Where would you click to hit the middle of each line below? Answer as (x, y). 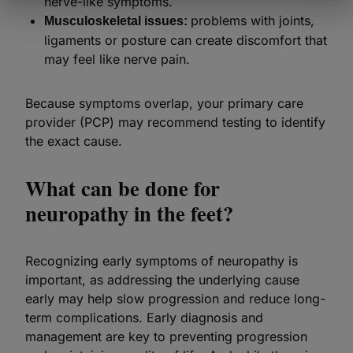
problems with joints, (253, 20)
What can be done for (123, 188)
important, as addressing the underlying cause (162, 280)
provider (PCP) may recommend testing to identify (175, 122)
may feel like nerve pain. (117, 59)
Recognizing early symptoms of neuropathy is (162, 261)
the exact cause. (74, 141)
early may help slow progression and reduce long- (175, 299)
